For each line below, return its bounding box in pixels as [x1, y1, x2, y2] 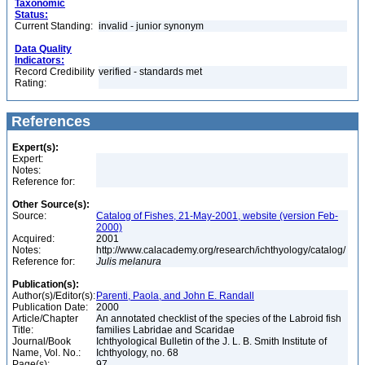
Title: [12, 324, 33, 336]
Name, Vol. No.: [12, 347, 81, 358]
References [7, 113, 90, 130]
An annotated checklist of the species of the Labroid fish [96, 313, 341, 324]
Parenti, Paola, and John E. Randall [96, 290, 254, 301]
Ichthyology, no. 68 [96, 347, 181, 358]
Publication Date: [12, 301, 88, 313]
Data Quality [15, 43, 72, 55]
